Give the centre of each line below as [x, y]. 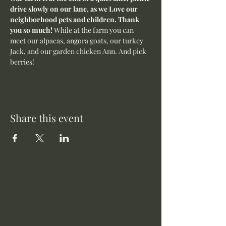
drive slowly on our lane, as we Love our [75, 9]
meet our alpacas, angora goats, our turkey [77, 41]
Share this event [47, 118]
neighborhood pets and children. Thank [75, 19]
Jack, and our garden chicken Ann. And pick [79, 51]
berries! [23, 62]
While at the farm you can [95, 30]
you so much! [32, 30]
